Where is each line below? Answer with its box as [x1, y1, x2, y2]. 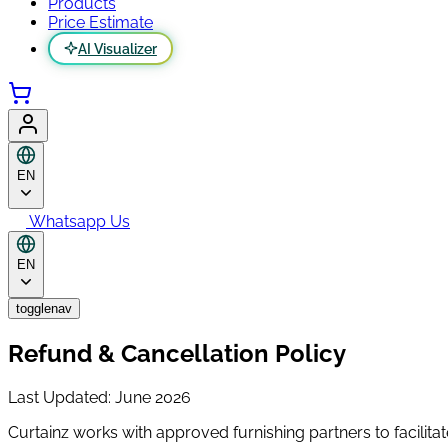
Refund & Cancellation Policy [8, 338, 346, 368]
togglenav [16, 300, 72, 316]
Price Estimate [48, 12, 153, 32]
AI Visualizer [77, 39, 157, 57]
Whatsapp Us [29, 211, 130, 231]
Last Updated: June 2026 [8, 387, 191, 407]
